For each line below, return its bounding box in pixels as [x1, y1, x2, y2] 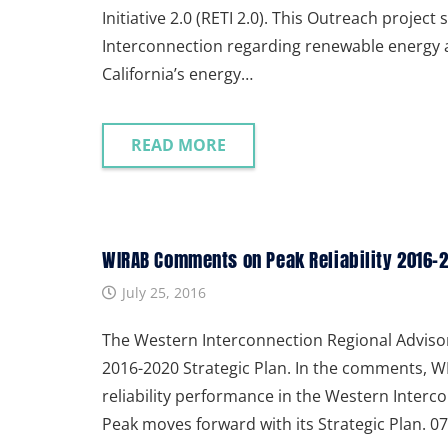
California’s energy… [102, 62, 253, 85]
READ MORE [130, 133, 226, 156]
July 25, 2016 [121, 282, 206, 302]
